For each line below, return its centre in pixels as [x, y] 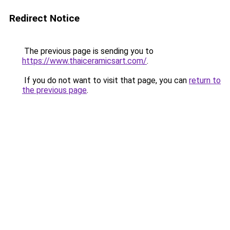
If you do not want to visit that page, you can [106, 80]
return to [205, 80]
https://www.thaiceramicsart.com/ [84, 61]
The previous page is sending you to [88, 51]
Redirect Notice [44, 18]
